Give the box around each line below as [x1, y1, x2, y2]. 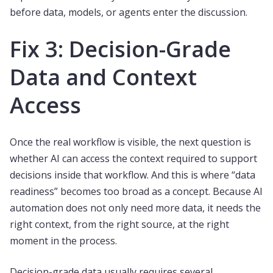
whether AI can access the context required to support [10, 152, 257, 165]
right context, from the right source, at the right [10, 218, 229, 231]
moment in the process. [10, 234, 117, 247]
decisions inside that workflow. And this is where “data [10, 168, 255, 182]
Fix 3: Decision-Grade [10, 34, 231, 64]
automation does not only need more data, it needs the [10, 201, 261, 214]
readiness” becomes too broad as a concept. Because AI [10, 185, 263, 198]
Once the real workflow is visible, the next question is [10, 135, 251, 149]
